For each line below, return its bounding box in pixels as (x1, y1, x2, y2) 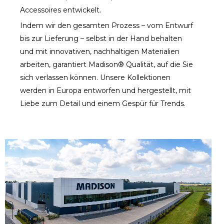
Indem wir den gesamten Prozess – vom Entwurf (20, 21, 193, 30)
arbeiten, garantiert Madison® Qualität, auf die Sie (20, 60, 193, 69)
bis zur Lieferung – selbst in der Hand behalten (20, 34, 182, 43)
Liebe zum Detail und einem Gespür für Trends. (20, 99, 185, 108)
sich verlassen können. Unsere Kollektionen (20, 73, 170, 82)
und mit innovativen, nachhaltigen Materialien (20, 47, 179, 56)
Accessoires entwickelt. (20, 5, 101, 14)
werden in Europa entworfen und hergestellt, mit (20, 86, 191, 95)
